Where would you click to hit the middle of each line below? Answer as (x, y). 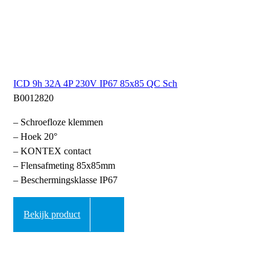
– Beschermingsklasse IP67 (66, 180)
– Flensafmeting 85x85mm (64, 166)
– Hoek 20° (36, 137)
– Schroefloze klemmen (58, 122)
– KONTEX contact (52, 151)
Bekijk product (52, 215)
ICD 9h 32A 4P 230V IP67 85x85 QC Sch (96, 84)
